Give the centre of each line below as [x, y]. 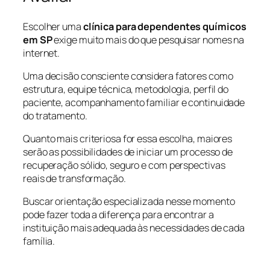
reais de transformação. [74, 178]
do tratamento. [55, 115]
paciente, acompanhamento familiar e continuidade [134, 102]
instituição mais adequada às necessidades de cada [134, 228]
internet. [42, 53]
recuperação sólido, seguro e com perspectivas [124, 165]
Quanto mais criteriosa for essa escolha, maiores [128, 139]
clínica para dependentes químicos [165, 26]
